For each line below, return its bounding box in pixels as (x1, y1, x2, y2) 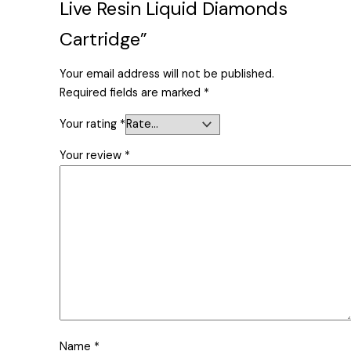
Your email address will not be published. (60, 67, 275, 82)
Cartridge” (60, 26, 148, 51)
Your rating (60, 117, 121, 132)
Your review (60, 147, 125, 163)
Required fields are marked (60, 85, 204, 101)
